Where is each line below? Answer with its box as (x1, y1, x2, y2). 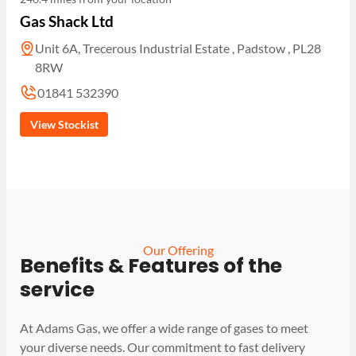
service (20, 276, 99, 304)
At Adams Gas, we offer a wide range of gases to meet (20, 320, 309, 336)
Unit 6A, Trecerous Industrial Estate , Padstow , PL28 (35, 41, 322, 56)
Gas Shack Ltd (20, 12, 114, 31)
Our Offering (142, 242, 214, 258)
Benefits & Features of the (20, 252, 283, 281)
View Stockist (29, 117, 99, 131)
